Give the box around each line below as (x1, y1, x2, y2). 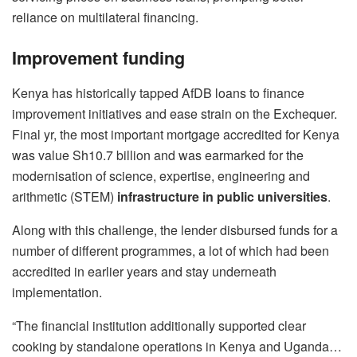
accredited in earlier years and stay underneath (12, 261, 277, 280)
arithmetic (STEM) (12, 186, 117, 206)
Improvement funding (12, 45, 185, 70)
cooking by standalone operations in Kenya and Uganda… (12, 336, 342, 355)
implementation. (12, 282, 102, 301)
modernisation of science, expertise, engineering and (12, 166, 310, 185)
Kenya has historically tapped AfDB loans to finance (12, 83, 304, 102)
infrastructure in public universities (117, 186, 328, 206)
